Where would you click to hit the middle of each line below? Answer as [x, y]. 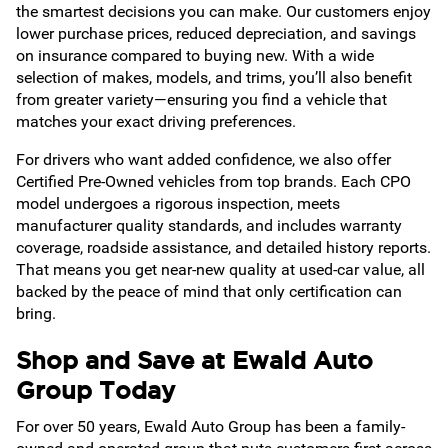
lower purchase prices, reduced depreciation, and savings [216, 33]
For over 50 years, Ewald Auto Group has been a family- [210, 427]
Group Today [95, 390]
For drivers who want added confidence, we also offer [203, 159]
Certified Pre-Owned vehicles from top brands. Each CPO [213, 181]
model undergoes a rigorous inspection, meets [178, 203]
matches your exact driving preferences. [156, 121]
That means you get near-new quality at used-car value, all [220, 269]
